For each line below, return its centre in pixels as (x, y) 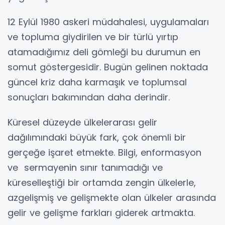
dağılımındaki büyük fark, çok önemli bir (97, 137)
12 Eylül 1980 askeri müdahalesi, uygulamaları (108, 22)
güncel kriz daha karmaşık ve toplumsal (97, 82)
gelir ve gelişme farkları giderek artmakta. (101, 213)
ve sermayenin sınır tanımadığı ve (85, 167)
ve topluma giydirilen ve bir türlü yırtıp (93, 37)
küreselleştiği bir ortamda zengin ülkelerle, (102, 183)
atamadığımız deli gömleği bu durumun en (104, 52)
